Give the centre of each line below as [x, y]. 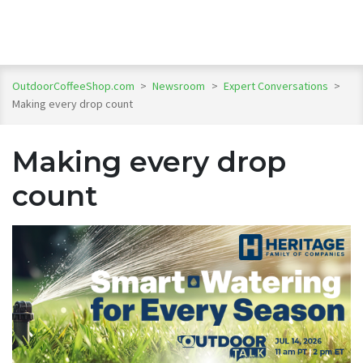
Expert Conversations [277, 85]
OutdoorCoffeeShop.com [73, 85]
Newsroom [180, 85]
